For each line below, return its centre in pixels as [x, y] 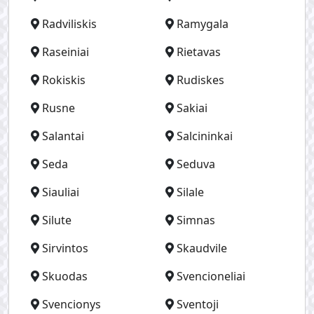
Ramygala [203, 24]
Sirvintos [65, 248]
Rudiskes [200, 80]
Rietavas [199, 52]
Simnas [196, 220]
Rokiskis [64, 80]
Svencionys [71, 304]
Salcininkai [205, 136]
